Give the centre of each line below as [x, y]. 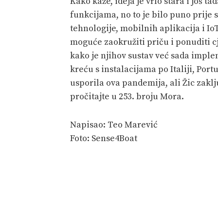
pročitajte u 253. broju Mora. [127, 96]
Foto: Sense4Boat [104, 138]
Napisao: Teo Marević [114, 125]
